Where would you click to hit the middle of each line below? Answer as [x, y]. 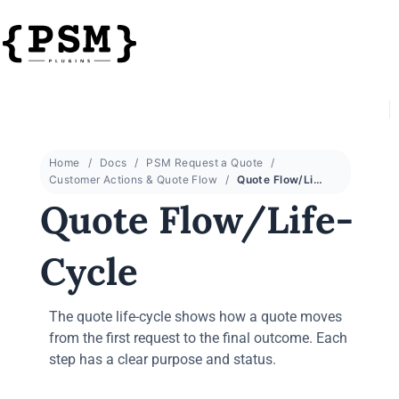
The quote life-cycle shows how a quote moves [195, 317]
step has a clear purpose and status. [163, 359]
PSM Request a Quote [205, 163]
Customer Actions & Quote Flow [134, 179]
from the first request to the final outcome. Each [198, 338]
